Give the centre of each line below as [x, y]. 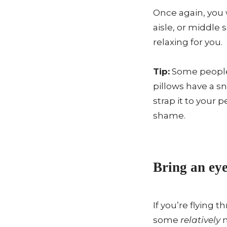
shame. [169, 115]
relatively [200, 220]
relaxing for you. [188, 42]
